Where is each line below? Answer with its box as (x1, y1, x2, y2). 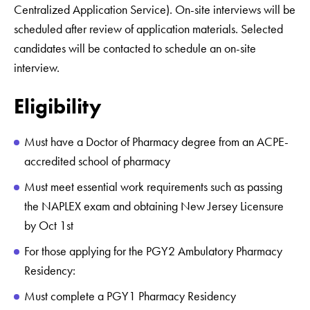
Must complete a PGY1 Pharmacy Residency (24, 289, 241, 304)
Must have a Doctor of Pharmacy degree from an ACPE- (24, 134, 289, 150)
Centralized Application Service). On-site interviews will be (14, 2, 295, 18)
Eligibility (14, 93, 111, 120)
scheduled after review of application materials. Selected (14, 21, 283, 37)
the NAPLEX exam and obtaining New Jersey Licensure (24, 199, 284, 215)
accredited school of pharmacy (24, 154, 176, 170)
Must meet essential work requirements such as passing (24, 179, 282, 195)
